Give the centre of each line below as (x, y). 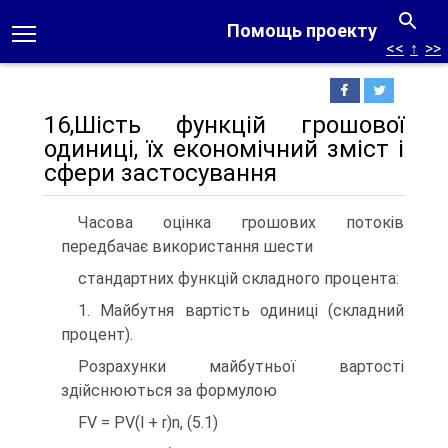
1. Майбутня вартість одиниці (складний (241, 310)
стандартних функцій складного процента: (238, 278)
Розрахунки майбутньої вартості (241, 366)
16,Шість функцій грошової (224, 125)
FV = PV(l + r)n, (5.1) (148, 422)
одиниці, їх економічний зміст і (224, 149)
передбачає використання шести (187, 246)
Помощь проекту (302, 30)
